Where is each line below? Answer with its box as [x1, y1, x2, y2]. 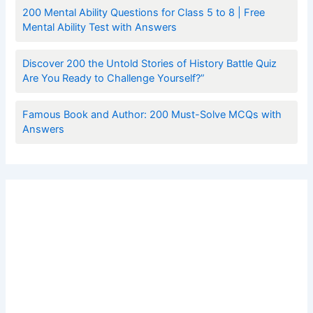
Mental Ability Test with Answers [22, 21, 177, 34]
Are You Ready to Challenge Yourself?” [22, 72, 205, 85]
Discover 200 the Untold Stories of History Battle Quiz [22, 57, 277, 71]
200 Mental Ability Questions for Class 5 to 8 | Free [22, 6, 265, 20]
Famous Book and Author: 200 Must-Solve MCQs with [22, 108, 282, 122]
